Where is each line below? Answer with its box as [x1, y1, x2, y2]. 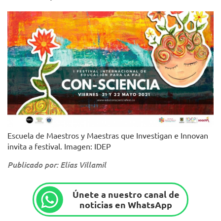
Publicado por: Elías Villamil [7, 159, 106, 170]
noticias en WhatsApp [79, 199, 173, 211]
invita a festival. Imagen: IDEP [7, 141, 111, 151]
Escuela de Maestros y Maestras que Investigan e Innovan [7, 130, 208, 140]
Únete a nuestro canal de [72, 188, 180, 200]
